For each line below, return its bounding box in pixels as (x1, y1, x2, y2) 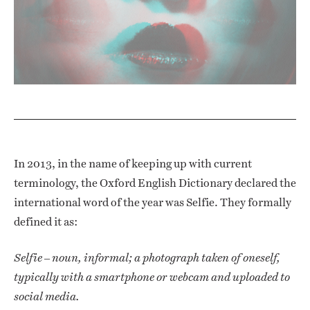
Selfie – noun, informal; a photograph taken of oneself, (14, 251, 280, 265)
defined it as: (14, 214, 77, 230)
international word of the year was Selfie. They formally (14, 194, 291, 211)
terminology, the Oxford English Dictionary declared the (14, 175, 296, 192)
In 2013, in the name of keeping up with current (14, 156, 252, 172)
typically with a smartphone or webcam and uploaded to (14, 271, 290, 284)
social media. (14, 290, 80, 304)
